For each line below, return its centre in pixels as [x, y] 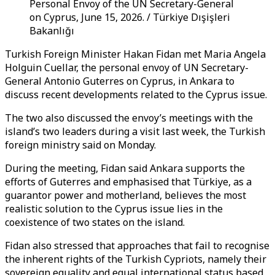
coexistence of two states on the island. [95, 222]
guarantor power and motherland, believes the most [126, 195]
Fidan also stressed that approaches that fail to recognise [137, 246]
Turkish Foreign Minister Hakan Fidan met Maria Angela [135, 54]
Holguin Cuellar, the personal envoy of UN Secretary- [127, 68]
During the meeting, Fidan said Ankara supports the [125, 168]
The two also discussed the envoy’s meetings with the [129, 118]
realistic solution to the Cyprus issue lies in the [114, 209]
